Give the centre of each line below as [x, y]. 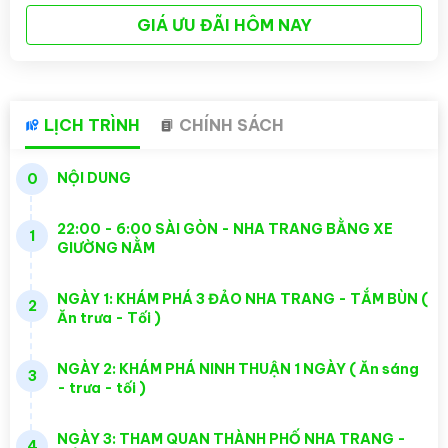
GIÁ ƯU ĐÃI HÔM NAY [224, 24]
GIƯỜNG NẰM [106, 247]
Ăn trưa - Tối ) [109, 317]
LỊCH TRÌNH [92, 124]
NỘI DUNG [94, 177]
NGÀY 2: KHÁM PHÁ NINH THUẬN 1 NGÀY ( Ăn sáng [238, 368]
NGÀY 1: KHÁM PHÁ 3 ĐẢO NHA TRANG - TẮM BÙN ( [242, 298]
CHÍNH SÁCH [231, 124]
